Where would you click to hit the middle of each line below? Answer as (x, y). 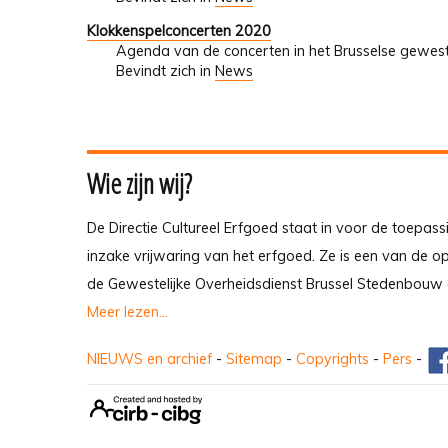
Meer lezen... (127, 312)
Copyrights (332, 359)
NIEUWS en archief (149, 359)
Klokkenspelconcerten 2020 (179, 31)
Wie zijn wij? (139, 184)
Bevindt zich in (163, 71)
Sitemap (254, 359)
